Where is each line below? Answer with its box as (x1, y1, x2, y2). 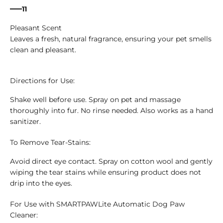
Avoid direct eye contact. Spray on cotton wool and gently (10, 157, 213, 166)
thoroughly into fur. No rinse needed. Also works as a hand (10, 106, 213, 115)
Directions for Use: (10, 76, 75, 86)
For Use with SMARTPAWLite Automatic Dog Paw (10, 200, 185, 209)
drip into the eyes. (10, 179, 72, 188)
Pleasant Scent (10, 23, 62, 33)
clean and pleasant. (10, 45, 76, 55)
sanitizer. (10, 117, 41, 126)
